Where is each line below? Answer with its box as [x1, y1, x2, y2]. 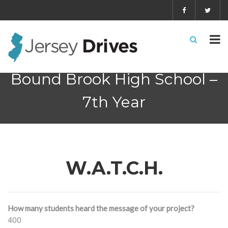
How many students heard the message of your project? [8, 204, 194, 213]
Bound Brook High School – [11, 70, 217, 89]
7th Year [82, 93, 146, 111]
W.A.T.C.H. [65, 157, 163, 179]
